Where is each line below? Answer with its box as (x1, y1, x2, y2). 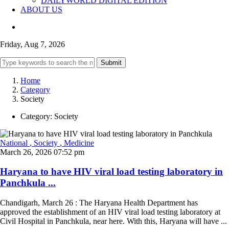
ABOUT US (20, 5, 62, 14)
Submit (101, 58, 122, 66)
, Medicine (60, 138, 94, 147)
